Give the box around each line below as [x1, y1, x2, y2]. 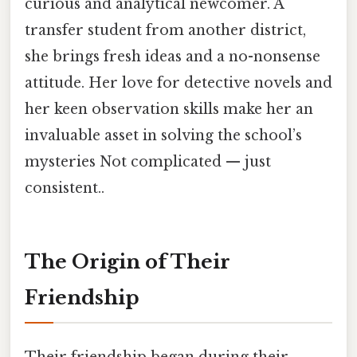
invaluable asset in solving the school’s [25, 126, 302, 144]
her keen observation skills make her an [25, 100, 313, 118]
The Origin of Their [25, 249, 230, 273]
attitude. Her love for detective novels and [25, 73, 332, 92]
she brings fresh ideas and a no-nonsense [25, 47, 320, 65]
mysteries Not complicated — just [25, 152, 271, 171]
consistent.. [25, 178, 104, 197]
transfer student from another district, [25, 21, 306, 39]
